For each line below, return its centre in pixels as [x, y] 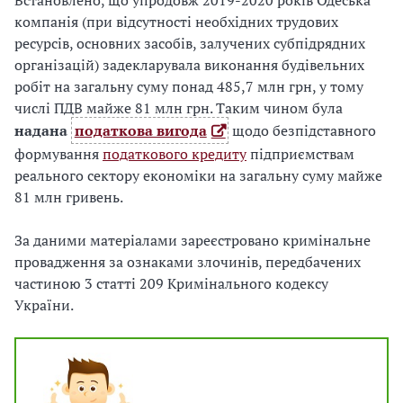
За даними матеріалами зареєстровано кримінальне [193, 241]
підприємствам [300, 154]
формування [58, 154]
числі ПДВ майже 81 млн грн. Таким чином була [179, 108]
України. [44, 305]
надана [43, 131]
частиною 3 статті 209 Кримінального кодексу [171, 284]
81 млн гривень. [69, 197]
